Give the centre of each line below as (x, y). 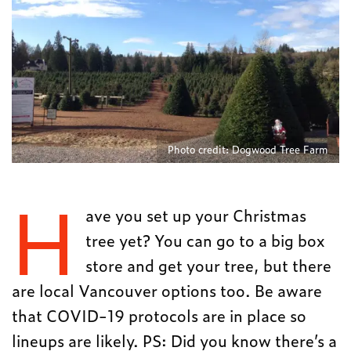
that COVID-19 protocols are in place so (159, 315)
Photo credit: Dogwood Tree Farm (248, 150)
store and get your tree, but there (208, 265)
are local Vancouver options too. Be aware (167, 290)
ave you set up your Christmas (195, 215)
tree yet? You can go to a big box (204, 240)
